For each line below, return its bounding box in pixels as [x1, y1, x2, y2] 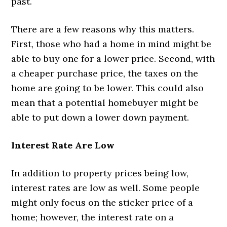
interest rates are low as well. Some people [11, 181, 200, 194]
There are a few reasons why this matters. [11, 23, 195, 35]
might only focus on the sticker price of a [11, 196, 194, 208]
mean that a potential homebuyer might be [11, 96, 199, 108]
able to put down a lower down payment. [11, 111, 190, 123]
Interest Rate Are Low [11, 139, 115, 151]
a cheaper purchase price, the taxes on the [11, 67, 199, 79]
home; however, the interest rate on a [11, 211, 174, 223]
